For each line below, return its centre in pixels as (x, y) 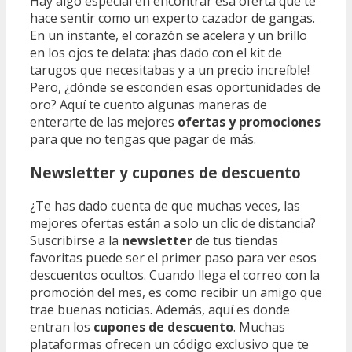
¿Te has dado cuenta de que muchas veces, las (165, 205)
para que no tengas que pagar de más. (143, 139)
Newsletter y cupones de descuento (165, 172)
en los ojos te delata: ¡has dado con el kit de (156, 53)
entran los (62, 326)
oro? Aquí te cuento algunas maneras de (148, 105)
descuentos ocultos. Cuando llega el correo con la (175, 275)
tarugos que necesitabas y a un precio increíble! (170, 70)
